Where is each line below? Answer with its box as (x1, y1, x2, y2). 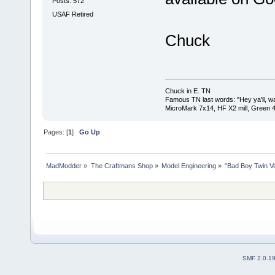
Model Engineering (161, 161, 216, 169)
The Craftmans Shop (90, 161, 153, 169)
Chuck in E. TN (165, 87, 211, 95)
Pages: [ (44, 128, 69, 136)
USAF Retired (52, 10, 93, 18)
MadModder (46, 161, 82, 169)
